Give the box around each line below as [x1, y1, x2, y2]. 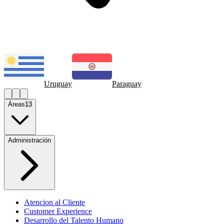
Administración [8, 136, 51, 144]
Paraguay [112, 79, 141, 88]
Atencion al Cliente [24, 197, 85, 206]
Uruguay [44, 79, 72, 88]
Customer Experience [24, 206, 92, 215]
